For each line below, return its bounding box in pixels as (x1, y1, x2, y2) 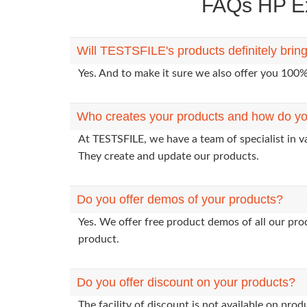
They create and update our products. (78, 151, 259, 162)
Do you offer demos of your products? (77, 193, 283, 206)
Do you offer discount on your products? (77, 275, 295, 289)
